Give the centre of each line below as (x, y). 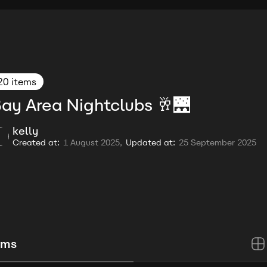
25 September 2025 (218, 143)
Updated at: (150, 143)
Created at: (36, 143)
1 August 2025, (93, 143)
